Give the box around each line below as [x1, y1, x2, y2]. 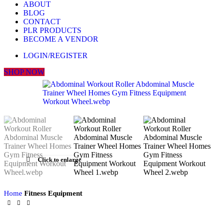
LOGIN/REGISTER [23, 51, 88, 60]
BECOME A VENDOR [23, 35, 98, 43]
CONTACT [23, 17, 61, 26]
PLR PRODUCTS [23, 26, 81, 34]
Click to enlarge [38, 156, 81, 163]
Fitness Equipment [24, 189, 82, 197]
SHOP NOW [4, 68, 45, 76]
